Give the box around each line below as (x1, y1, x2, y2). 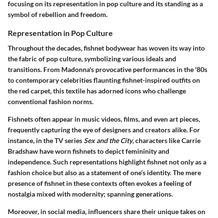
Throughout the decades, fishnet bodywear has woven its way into (8, 43, 205, 52)
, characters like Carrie (132, 136, 200, 145)
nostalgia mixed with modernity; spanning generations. (8, 189, 173, 198)
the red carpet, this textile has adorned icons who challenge (8, 86, 186, 95)
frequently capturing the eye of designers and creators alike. (8, 125, 189, 134)
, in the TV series (33, 136, 84, 145)
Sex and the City (84, 136, 132, 145)
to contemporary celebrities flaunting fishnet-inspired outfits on (8, 75, 200, 84)
